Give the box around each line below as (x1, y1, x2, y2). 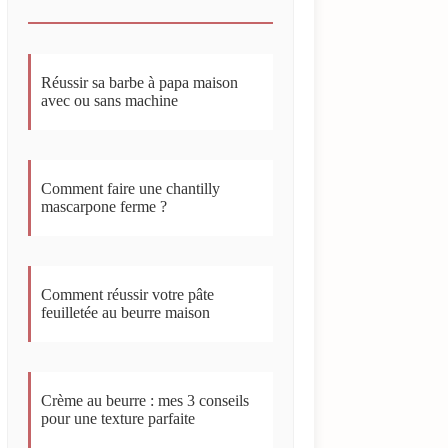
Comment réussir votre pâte (41, 285, 215, 303)
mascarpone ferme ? (41, 197, 168, 215)
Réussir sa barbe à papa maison (41, 73, 239, 91)
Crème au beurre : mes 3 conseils (41, 391, 250, 409)
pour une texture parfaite (41, 409, 196, 427)
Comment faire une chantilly (41, 179, 221, 197)
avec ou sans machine (41, 91, 179, 109)
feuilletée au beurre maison (41, 303, 211, 321)
